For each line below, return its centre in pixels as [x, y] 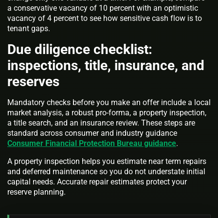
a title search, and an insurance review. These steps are [101, 123]
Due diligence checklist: [80, 49]
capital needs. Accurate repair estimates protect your [97, 182]
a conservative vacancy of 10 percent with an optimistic [103, 8]
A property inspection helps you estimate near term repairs [107, 161]
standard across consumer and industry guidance [92, 133]
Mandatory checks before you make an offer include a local [109, 102]
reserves [33, 81]
